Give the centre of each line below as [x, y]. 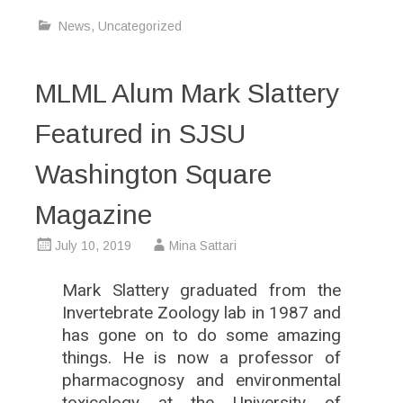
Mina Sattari [202, 246]
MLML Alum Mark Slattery [187, 94]
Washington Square [153, 175]
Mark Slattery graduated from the [201, 291]
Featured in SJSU [140, 134]
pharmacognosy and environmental [201, 381]
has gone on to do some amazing [201, 336]
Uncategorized [139, 27]
